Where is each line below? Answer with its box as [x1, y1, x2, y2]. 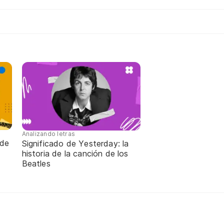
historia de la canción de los [21, 148, 128, 158]
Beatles [21, 158, 50, 168]
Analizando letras [21, 129, 75, 137]
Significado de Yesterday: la [21, 138, 129, 148]
